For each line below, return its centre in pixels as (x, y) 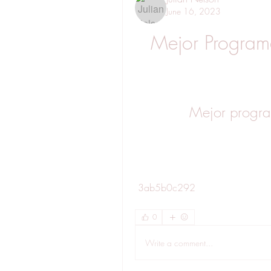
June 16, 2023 (194, 11)
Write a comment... (179, 243)
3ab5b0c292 (167, 188)
